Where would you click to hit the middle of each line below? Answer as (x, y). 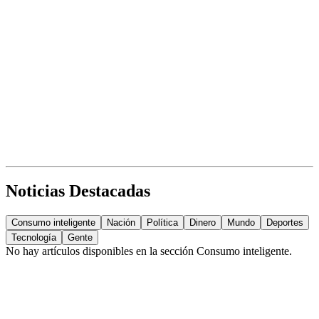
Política (162, 223)
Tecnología (34, 238)
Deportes (285, 223)
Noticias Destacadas (78, 191)
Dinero (203, 223)
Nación (121, 223)
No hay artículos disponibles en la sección (101, 251)
